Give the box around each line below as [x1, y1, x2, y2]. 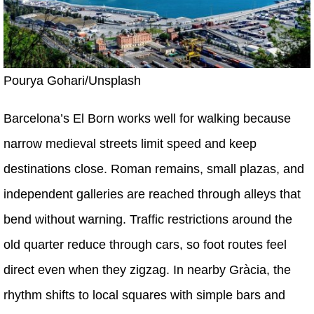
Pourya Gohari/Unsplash [4, 73, 141, 88]
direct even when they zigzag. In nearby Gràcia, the [4, 262, 291, 277]
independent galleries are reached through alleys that [4, 186, 301, 201]
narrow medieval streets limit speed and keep [4, 136, 257, 151]
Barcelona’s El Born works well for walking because [4, 111, 291, 125]
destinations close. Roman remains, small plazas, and [4, 161, 304, 176]
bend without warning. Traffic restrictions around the [4, 212, 292, 226]
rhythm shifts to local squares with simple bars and [4, 287, 285, 302]
